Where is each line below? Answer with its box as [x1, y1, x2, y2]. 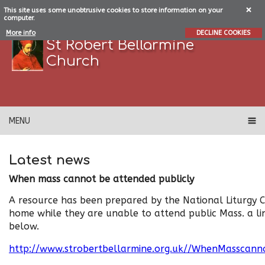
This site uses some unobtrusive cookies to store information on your [3, 7, 222, 15]
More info [6, 29, 35, 37]
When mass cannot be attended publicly [9, 173, 194, 185]
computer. [3, 14, 35, 22]
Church [46, 53, 100, 69]
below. [9, 221, 39, 232]
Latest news [9, 153, 90, 167]
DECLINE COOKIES [196, 29, 250, 37]
